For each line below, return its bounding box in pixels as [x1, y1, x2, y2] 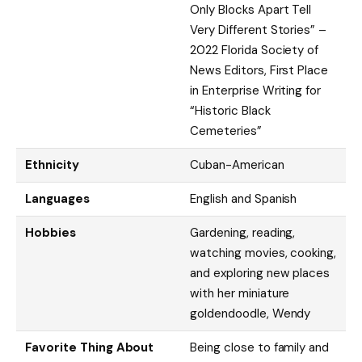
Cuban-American [190, 156, 284, 173]
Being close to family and [190, 339, 330, 356]
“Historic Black [190, 102, 271, 119]
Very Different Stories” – [190, 21, 327, 38]
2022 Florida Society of [190, 41, 319, 58]
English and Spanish [190, 190, 297, 207]
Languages [25, 190, 90, 207]
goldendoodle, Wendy [190, 305, 311, 322]
